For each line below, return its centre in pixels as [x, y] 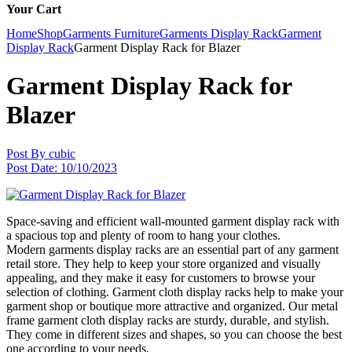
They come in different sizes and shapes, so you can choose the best [174, 334]
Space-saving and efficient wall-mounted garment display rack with [173, 221]
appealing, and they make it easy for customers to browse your [161, 277]
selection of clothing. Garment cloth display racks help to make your [175, 291]
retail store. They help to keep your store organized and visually [163, 263]
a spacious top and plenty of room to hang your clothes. [143, 235]
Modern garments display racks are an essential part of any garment [172, 249]
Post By [26, 153]
